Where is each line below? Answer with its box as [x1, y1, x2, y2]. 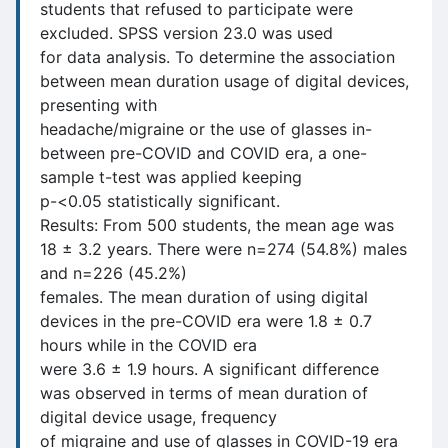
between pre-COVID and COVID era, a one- [40, 143, 367, 163]
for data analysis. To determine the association [40, 47, 395, 67]
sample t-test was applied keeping [40, 167, 302, 187]
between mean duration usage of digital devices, [40, 71, 409, 91]
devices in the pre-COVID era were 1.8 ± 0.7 [40, 311, 372, 331]
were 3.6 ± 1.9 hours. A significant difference [40, 359, 379, 379]
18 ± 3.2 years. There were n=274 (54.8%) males [40, 239, 407, 259]
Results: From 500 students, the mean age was [40, 215, 394, 235]
